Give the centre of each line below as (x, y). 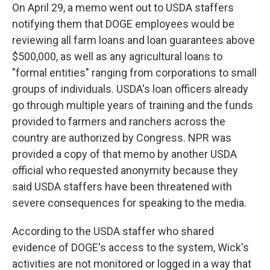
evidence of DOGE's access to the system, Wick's (130, 247)
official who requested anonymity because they (125, 170)
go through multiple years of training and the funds (133, 105)
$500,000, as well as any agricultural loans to (117, 56)
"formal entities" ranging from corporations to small (134, 73)
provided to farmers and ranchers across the (119, 121)
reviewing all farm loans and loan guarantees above (133, 40)
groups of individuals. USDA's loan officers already (130, 89)
